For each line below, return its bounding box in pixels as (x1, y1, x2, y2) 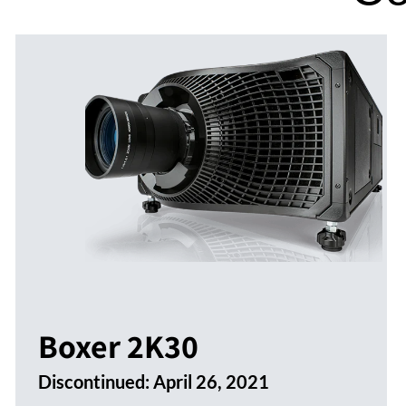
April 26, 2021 (153, 371, 269, 393)
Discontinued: (38, 371, 153, 393)
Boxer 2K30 (38, 324, 198, 368)
